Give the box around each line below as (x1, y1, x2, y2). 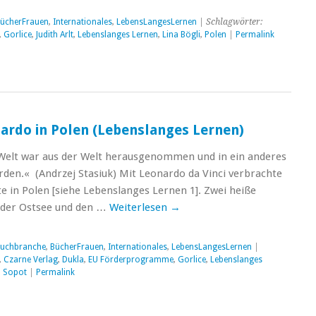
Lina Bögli (162, 30, 200, 39)
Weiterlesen (109, 201, 170, 214)
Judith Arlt (35, 30, 73, 39)
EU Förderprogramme (87, 255, 174, 265)
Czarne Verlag (3, 255, 58, 265)
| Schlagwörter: (196, 17, 262, 27)
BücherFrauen (49, 242, 104, 252)
